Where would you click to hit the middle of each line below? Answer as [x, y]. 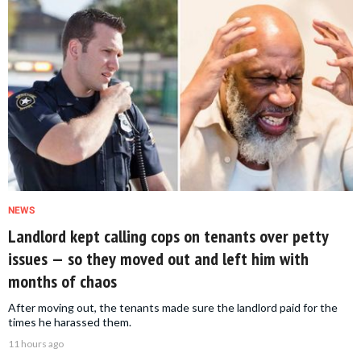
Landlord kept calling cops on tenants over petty [168, 237]
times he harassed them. [70, 322]
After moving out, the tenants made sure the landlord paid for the [173, 308]
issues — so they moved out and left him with [158, 259]
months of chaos [62, 282]
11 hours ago [36, 344]
